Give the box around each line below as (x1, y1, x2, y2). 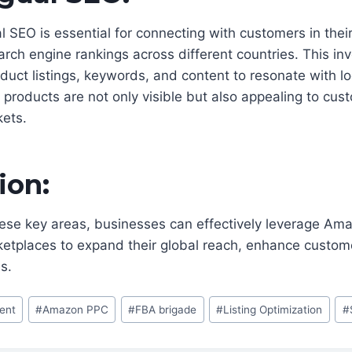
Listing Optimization (223, 302, 323, 316)
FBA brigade (135, 302, 197, 316)
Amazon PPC (42, 302, 109, 316)
